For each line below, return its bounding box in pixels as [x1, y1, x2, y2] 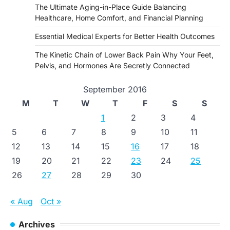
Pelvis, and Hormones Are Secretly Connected [35, 61, 190, 70]
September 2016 [83, 84, 147, 94]
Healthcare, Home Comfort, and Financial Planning [35, 13, 203, 22]
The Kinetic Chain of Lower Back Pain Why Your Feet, [35, 50, 214, 59]
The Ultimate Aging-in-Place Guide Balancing [35, 2, 186, 11]
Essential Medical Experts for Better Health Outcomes [35, 31, 215, 41]
